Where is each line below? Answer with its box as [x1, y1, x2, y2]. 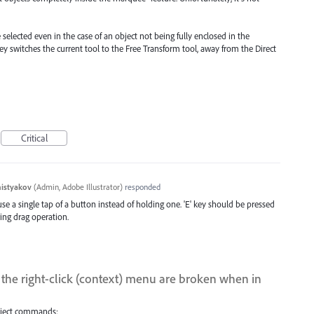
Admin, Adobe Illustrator [36, 181, 120, 192]
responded [122, 181, 161, 192]
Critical [20, 131, 48, 144]
